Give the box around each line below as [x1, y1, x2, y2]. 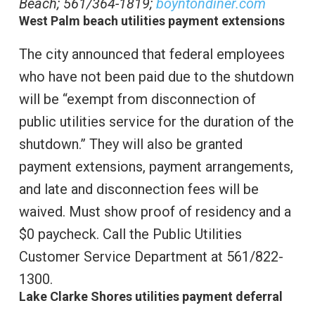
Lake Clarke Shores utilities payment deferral [18, 289, 283, 304]
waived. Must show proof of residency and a [18, 203, 291, 221]
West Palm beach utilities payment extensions [18, 13, 285, 29]
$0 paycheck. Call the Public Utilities [18, 226, 242, 243]
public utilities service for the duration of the [18, 113, 294, 131]
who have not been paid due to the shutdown [18, 68, 294, 86]
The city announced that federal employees [18, 46, 285, 63]
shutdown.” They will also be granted [18, 136, 243, 153]
